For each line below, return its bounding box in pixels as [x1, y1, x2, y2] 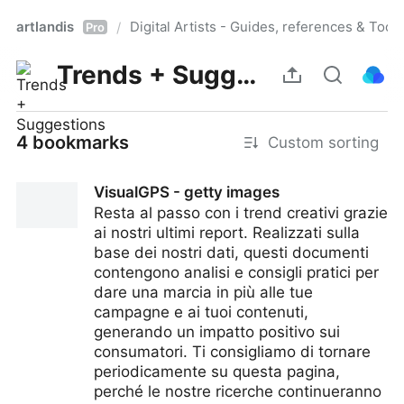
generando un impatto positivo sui [94, 323, 340, 341]
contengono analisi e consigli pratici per [94, 263, 379, 281]
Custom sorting [268, 133, 379, 151]
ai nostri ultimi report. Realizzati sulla [94, 224, 360, 242]
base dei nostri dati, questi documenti [94, 243, 369, 262]
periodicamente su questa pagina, [94, 363, 340, 381]
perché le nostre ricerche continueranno [94, 382, 381, 400]
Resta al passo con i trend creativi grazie [94, 204, 388, 222]
